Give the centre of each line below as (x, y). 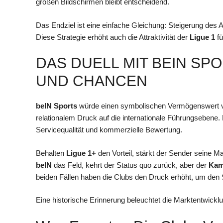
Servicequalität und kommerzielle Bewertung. (109, 130)
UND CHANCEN (92, 81)
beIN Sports (56, 106)
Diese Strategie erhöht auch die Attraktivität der (113, 37)
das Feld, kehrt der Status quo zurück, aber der (130, 165)
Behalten (51, 153)
